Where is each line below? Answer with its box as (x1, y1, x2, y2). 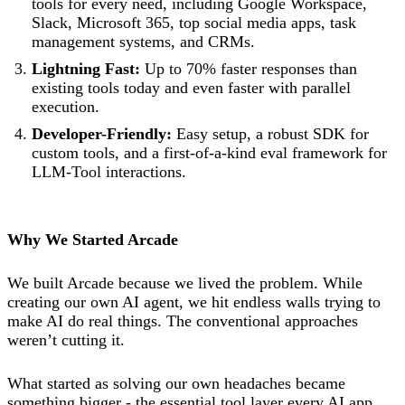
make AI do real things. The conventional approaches (7, 311, 358, 330)
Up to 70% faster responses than (140, 59, 357, 78)
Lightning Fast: (32, 59, 140, 78)
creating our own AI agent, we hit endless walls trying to (7, 292, 381, 311)
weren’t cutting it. (7, 330, 125, 349)
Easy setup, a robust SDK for (172, 124, 369, 143)
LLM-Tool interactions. (32, 162, 186, 181)
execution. (32, 97, 99, 116)
